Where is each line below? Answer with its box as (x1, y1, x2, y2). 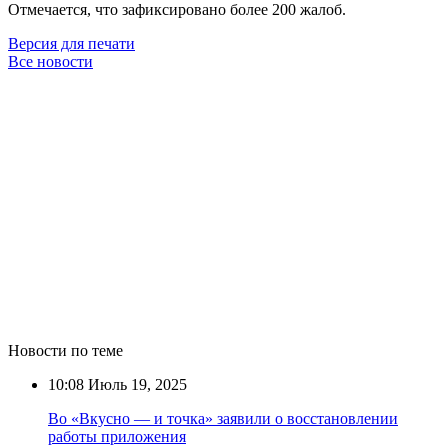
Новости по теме (8, 341, 123, 359)
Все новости (8, 52, 93, 70)
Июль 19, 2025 (84, 375, 187, 393)
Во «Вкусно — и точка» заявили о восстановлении (48, 409, 398, 427)
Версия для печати (8, 34, 135, 52)
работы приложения (48, 427, 186, 445)
